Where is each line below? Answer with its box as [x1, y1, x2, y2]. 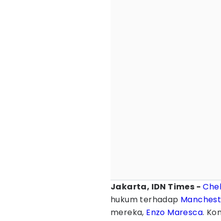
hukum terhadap [110, 194, 181, 205]
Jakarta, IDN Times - [110, 181, 201, 192]
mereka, [110, 207, 147, 218]
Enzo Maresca [146, 207, 203, 218]
